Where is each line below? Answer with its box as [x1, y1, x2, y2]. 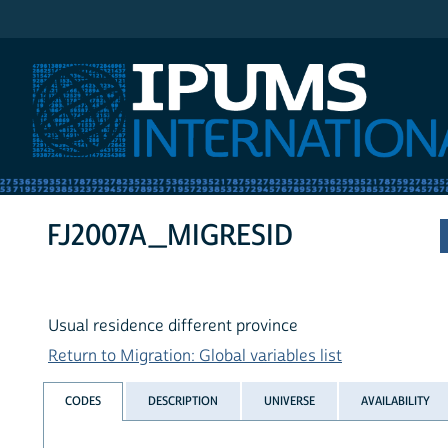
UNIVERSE [263, 392, 315, 409]
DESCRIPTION [147, 392, 218, 409]
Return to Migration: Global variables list [48, 346, 342, 367]
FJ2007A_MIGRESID [47, 217, 294, 255]
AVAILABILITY [361, 392, 431, 409]
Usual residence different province [48, 316, 298, 337]
